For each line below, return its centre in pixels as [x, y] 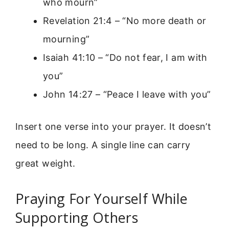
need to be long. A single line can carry [103, 145]
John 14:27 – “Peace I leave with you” [127, 94]
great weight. [45, 163]
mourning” [66, 39]
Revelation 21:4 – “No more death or [125, 20]
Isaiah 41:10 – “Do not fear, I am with [125, 57]
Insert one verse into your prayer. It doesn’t [113, 126]
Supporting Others [77, 217]
